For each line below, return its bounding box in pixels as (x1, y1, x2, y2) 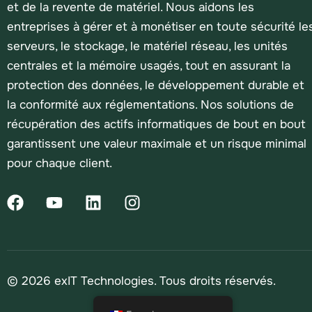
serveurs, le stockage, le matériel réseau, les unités (7, 38, 288, 54)
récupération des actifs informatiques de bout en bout (7, 116, 306, 132)
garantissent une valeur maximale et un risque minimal (7, 136, 306, 151)
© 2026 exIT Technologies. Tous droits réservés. (7, 273, 276, 288)
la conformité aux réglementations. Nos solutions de (7, 97, 294, 112)
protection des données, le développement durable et (7, 77, 304, 93)
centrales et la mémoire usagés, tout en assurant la (7, 58, 290, 73)
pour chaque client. (7, 155, 112, 171)
